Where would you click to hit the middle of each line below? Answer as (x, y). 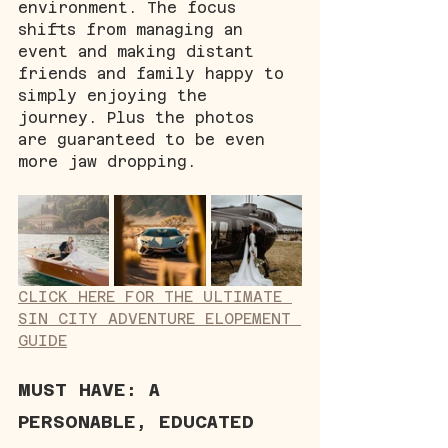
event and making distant (141, 51)
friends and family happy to (156, 73)
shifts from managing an (135, 29)
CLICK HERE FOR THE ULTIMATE (155, 296)
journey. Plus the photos (141, 117)
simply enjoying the (117, 95)
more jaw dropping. (107, 161)
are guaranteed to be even (146, 139)
